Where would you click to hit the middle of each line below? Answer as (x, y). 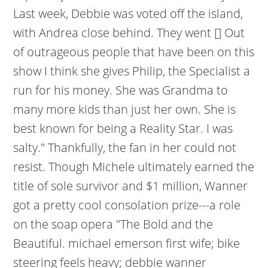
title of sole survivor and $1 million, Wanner (131, 186)
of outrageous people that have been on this (134, 52)
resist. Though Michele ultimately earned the (134, 167)
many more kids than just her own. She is (125, 109)
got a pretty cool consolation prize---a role (127, 205)
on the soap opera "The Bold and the (113, 224)
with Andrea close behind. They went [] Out (129, 33)
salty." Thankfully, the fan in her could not (125, 147)
